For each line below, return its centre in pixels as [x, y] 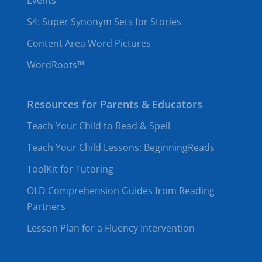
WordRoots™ [55, 65]
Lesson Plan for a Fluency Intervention [111, 228]
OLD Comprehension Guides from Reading [120, 191]
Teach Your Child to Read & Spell [98, 126]
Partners [46, 206]
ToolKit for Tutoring [70, 169]
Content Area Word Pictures [89, 43]
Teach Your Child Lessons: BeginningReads [120, 147]
